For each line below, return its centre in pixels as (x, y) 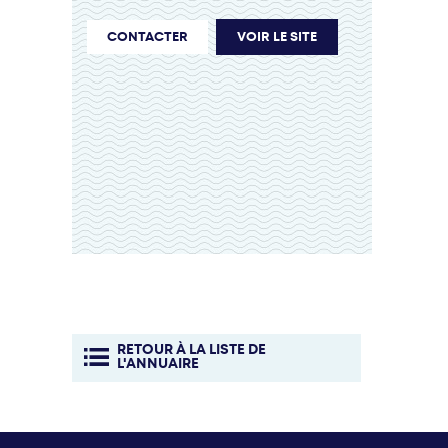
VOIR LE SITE (277, 36)
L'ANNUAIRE (157, 363)
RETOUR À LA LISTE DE (191, 349)
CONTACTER (147, 36)
